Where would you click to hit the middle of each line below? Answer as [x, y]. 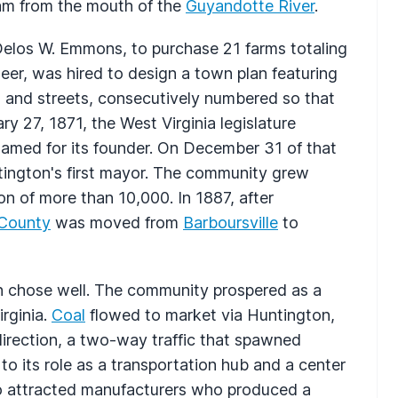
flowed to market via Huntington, [210, 314]
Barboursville [231, 222]
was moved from [117, 222]
